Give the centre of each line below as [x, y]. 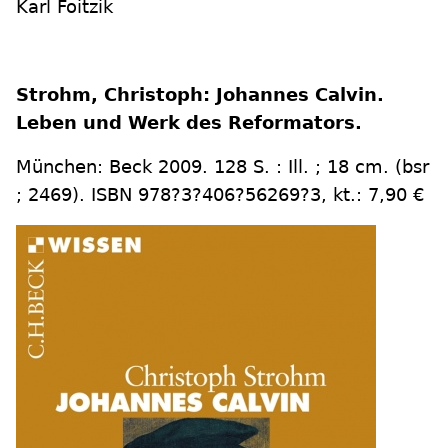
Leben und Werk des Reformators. [189, 122]
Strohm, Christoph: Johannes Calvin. [200, 94]
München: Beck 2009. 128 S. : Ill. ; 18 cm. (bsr [222, 166]
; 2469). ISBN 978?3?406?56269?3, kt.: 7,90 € [220, 194]
